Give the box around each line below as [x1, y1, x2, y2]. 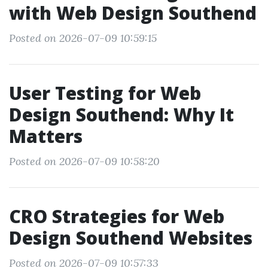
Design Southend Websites [9, 226, 252, 250]
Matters [9, 124, 83, 148]
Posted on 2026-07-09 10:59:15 [9, 31, 157, 45]
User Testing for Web [9, 81, 201, 105]
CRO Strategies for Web [9, 204, 224, 229]
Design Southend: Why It [9, 102, 234, 127]
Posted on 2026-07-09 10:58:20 [9, 154, 160, 168]
